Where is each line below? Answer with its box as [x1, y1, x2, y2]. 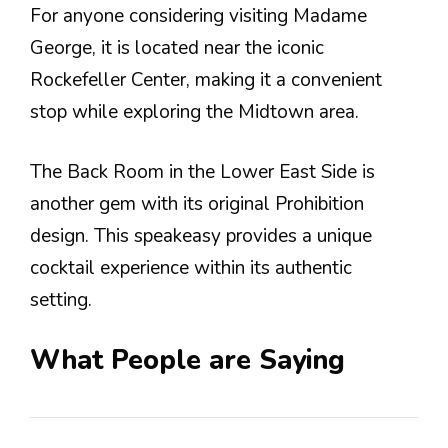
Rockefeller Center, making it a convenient [30, 66, 382, 93]
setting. [30, 287, 92, 314]
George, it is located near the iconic [30, 34, 324, 61]
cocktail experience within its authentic [30, 255, 352, 282]
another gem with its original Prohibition [30, 191, 364, 218]
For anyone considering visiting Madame [30, 2, 367, 29]
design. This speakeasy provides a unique [30, 223, 372, 250]
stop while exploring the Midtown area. [30, 98, 359, 125]
